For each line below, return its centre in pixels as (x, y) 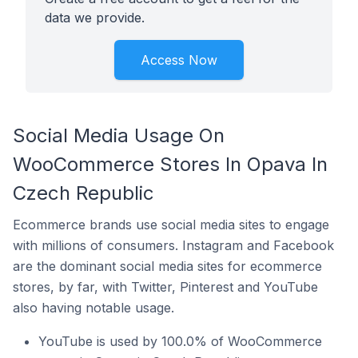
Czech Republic (84, 193)
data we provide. (95, 18)
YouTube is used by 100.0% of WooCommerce (180, 341)
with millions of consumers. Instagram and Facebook (173, 245)
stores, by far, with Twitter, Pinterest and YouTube (165, 287)
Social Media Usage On (119, 135)
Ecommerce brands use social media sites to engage (171, 225)
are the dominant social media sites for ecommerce (167, 266)
